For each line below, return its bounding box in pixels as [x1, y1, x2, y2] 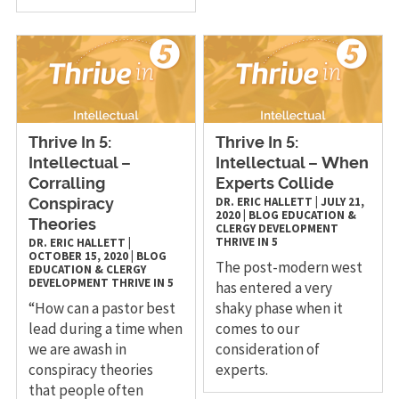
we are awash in [28, 338, 126, 359]
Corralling [28, 175, 105, 192]
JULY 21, [321, 193, 365, 209]
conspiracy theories [28, 359, 153, 379]
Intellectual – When [216, 155, 370, 172]
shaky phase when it [216, 297, 344, 318]
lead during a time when [28, 318, 183, 338]
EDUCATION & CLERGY [28, 261, 146, 277]
